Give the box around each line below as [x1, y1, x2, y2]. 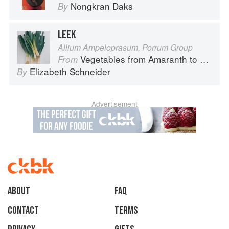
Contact [8, 204, 39, 217]
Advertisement [91, 99, 138, 109]
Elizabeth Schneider [30, 65, 110, 78]
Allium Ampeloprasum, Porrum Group [58, 41, 193, 54]
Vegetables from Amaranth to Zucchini [80, 53, 200, 66]
